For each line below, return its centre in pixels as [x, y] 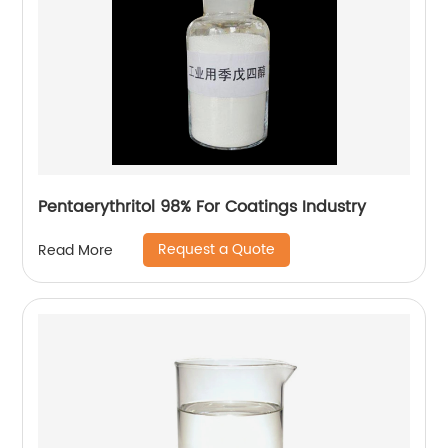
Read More [76, 250]
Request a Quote [217, 250]
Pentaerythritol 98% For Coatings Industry [202, 207]
